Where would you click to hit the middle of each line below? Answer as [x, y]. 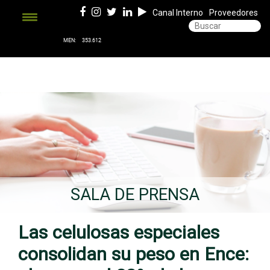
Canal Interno [178, 13]
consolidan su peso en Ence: [133, 254]
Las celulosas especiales [119, 232]
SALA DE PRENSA [135, 195]
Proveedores [234, 13]
